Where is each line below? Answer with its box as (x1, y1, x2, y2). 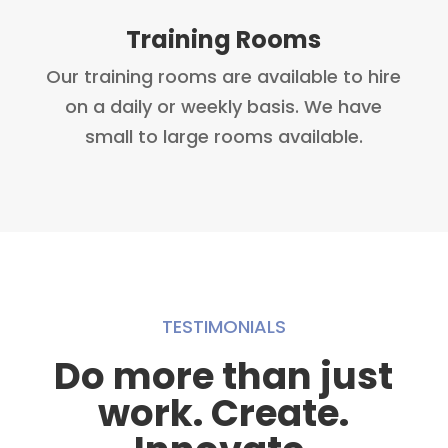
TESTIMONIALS (161, 314, 286, 340)
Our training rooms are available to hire (46, 64, 402, 90)
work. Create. (98, 387, 350, 440)
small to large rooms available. (84, 124, 363, 150)
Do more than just (54, 350, 394, 403)
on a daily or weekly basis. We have (65, 94, 383, 120)
